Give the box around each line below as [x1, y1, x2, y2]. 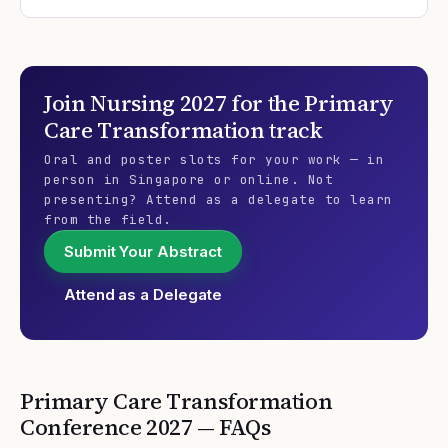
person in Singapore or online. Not [44, 171, 333, 188]
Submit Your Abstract [64, 242, 222, 261]
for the [226, 88, 305, 118]
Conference [20, 412, 147, 442]
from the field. [44, 211, 172, 228]
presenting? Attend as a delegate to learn [44, 191, 393, 208]
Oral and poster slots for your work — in [44, 151, 384, 168]
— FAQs [192, 412, 271, 442]
